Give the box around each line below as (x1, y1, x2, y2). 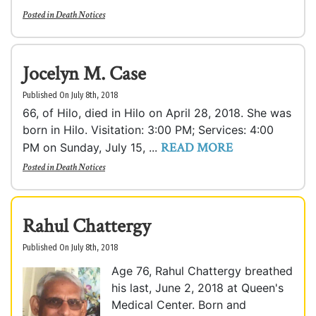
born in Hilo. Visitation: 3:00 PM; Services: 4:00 (23, 123, 274, 137)
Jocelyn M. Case (23, 61, 146, 87)
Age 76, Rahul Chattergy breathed (111, 264, 293, 278)
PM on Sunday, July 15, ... (23, 140, 161, 154)
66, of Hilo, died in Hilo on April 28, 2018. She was (23, 106, 291, 120)
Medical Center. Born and (111, 298, 246, 312)
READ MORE (161, 140, 233, 156)
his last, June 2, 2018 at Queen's (111, 281, 284, 295)
